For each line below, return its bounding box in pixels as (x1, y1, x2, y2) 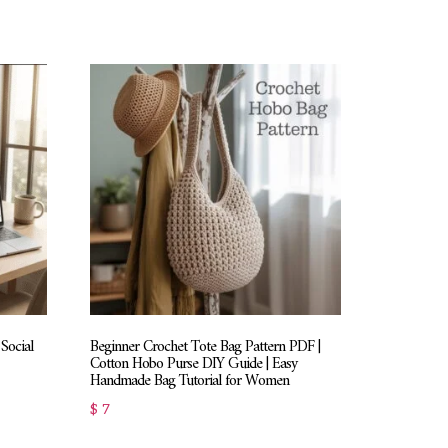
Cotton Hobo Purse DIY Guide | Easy (90, 350, 298, 379)
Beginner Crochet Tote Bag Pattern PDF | (90, 333, 321, 362)
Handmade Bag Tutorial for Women (90, 367, 290, 396)
